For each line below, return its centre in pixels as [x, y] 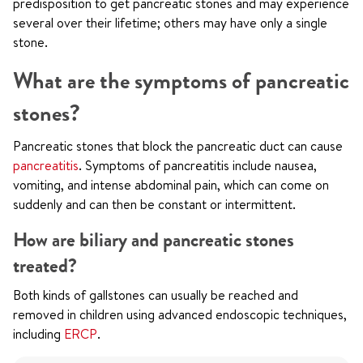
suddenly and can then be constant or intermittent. [154, 204]
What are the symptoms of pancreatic [181, 81]
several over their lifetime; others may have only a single [170, 23]
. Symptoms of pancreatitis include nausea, [198, 165]
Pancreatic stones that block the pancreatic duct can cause [178, 146]
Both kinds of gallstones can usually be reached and [156, 295]
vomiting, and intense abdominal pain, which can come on [171, 185]
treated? [45, 266]
